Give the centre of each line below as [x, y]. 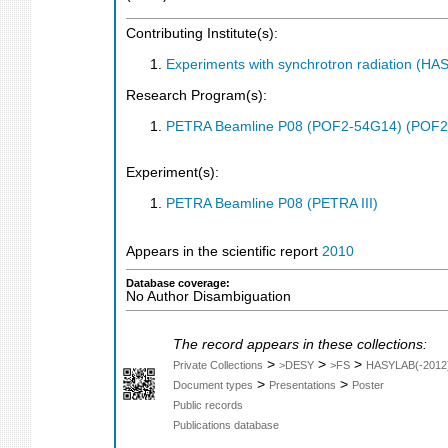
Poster [368, 384]
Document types [213, 384]
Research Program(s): [196, 96]
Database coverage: [178, 282]
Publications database [226, 424]
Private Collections [218, 364]
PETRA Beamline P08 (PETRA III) [272, 203]
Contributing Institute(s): [202, 34]
